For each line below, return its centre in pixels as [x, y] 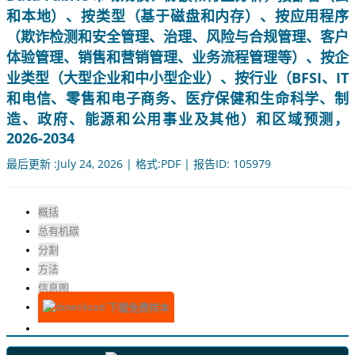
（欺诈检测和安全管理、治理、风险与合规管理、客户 [177, 37]
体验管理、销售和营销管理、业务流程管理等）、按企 [177, 57]
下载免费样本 [137, 307]
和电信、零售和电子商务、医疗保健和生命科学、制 [177, 99]
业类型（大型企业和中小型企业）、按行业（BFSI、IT [177, 78]
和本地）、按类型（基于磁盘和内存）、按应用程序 [177, 16]
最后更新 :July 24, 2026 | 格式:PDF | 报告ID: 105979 [139, 164]
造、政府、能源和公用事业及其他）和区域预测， [177, 119]
